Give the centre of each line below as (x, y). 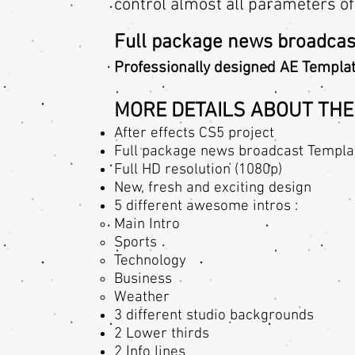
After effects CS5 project (194, 134)
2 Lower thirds (162, 334)
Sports (136, 243)
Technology (150, 261)
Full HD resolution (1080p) (198, 170)
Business (143, 279)
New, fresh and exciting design (213, 188)
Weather (142, 298)
